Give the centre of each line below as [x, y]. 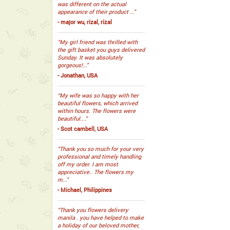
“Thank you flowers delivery [93, 210]
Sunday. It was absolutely [90, 57]
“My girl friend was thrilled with [98, 42]
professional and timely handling [99, 156]
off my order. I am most [88, 164]
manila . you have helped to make [101, 217]
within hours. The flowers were [97, 111]
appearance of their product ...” [97, 12]
